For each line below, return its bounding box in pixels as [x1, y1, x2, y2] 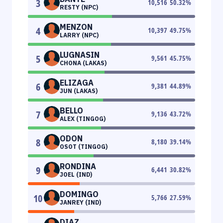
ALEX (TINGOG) [60, 114, 106, 122]
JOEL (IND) [60, 170, 92, 178]
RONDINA [60, 161, 96, 171]
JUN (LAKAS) [60, 87, 98, 95]
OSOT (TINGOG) [60, 142, 108, 150]
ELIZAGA [60, 77, 94, 88]
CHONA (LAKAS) [60, 59, 107, 67]
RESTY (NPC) [60, 3, 98, 11]
